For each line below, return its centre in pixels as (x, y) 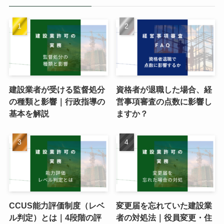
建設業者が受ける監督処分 (57, 89)
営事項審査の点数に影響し (164, 101)
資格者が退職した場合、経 (164, 89)
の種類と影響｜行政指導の (57, 101)
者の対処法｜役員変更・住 (164, 217)
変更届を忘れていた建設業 (164, 205)
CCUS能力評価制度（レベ (56, 205)
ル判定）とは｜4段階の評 (55, 217)
